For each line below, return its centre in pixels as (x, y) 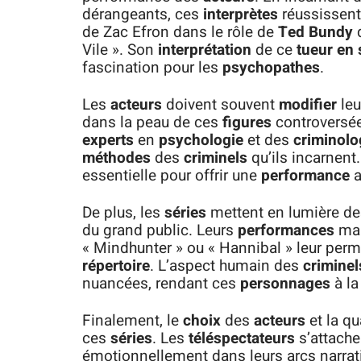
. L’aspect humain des (226, 266)
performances (286, 230)
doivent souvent (220, 105)
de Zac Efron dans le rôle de (180, 32)
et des (268, 140)
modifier (308, 105)
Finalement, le (133, 321)
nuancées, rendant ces (161, 284)
